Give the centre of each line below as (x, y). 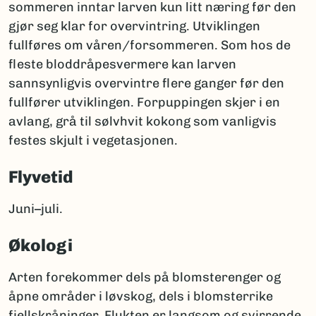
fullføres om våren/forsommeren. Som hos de (150, 45)
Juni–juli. (36, 209)
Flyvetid (41, 177)
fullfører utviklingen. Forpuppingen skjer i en (144, 103)
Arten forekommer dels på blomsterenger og (145, 278)
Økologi (41, 245)
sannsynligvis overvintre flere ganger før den (146, 84)
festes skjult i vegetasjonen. (93, 141)
